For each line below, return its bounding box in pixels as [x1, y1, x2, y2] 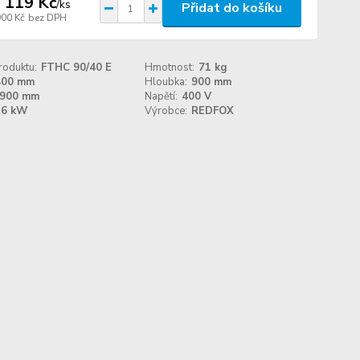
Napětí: [145, 89, 178, 104]
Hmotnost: [145, 60, 195, 75]
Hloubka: [145, 75, 188, 89]
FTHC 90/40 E [40, 60, 112, 75]
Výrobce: [145, 104, 188, 118]
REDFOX [191, 104, 235, 118]
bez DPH [27, 10, 67, 24]
